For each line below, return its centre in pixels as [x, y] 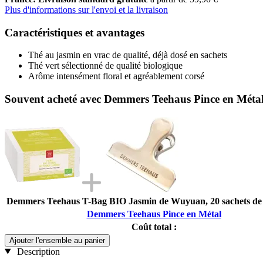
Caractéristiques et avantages [75, 32]
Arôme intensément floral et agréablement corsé [116, 76]
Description [37, 251]
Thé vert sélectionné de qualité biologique [105, 66]
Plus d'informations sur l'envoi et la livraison [86, 9]
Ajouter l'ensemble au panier [57, 240]
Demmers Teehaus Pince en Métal [154, 214]
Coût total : [154, 227]
